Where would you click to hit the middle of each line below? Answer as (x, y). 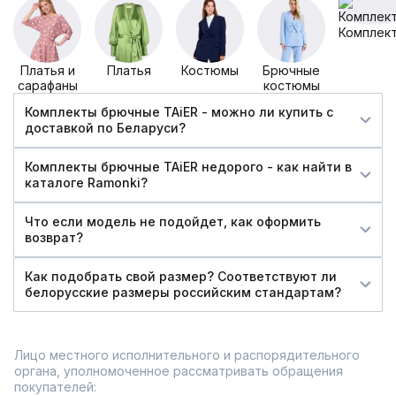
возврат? (54, 238)
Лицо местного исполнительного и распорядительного (187, 355)
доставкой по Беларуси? (105, 128)
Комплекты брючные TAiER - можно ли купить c (179, 112)
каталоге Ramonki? (86, 183)
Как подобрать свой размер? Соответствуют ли (181, 277)
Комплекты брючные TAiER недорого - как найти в (188, 167)
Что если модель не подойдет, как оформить (173, 222)
